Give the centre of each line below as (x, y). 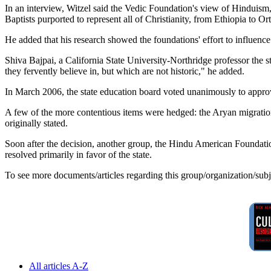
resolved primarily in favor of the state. (78, 155)
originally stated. (36, 123)
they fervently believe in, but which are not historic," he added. (125, 71)
